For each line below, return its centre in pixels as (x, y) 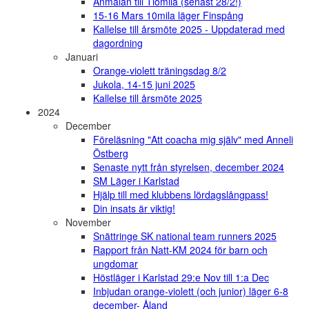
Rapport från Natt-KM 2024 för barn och (180, 250)
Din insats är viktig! (134, 209)
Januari (82, 57)
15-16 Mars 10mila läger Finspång (168, 16)
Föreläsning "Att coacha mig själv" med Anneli (193, 140)
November (88, 222)
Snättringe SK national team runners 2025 (185, 236)
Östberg (111, 153)
